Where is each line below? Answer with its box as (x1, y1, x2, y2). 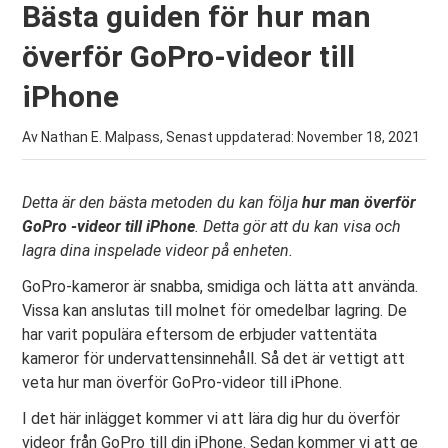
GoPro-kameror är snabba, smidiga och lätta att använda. (22, 277, 419, 296)
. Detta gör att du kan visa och (195, 217, 402, 236)
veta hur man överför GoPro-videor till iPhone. (22, 373, 343, 392)
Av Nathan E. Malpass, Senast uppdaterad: (22, 129, 298, 145)
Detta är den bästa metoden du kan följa (22, 193, 303, 212)
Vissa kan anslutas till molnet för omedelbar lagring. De (22, 301, 408, 320)
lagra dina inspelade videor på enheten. (22, 241, 294, 260)
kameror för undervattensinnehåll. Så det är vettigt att (22, 349, 406, 368)
